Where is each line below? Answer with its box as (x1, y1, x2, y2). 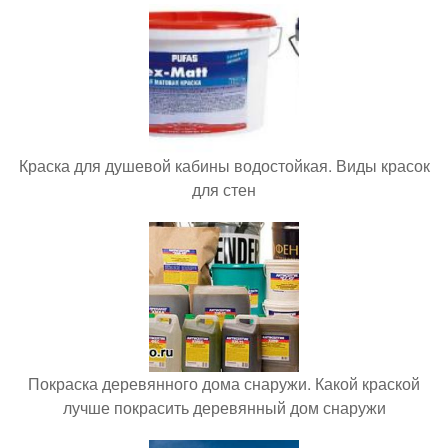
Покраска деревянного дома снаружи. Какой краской (28, 372, 420, 396)
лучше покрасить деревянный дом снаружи (62, 396, 386, 420)
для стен (192, 178, 256, 202)
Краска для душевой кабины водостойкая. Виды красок (18, 154, 430, 178)
